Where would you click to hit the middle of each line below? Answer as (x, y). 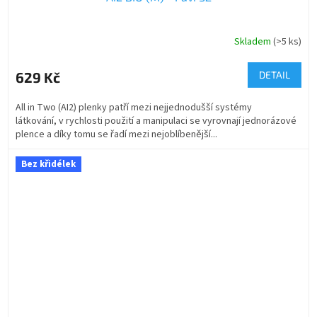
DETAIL (275, 75)
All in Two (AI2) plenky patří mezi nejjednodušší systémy (134, 108)
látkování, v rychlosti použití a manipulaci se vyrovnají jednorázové (156, 121)
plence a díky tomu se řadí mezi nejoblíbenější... (116, 135)
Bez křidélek (48, 165)
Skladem (254, 41)
